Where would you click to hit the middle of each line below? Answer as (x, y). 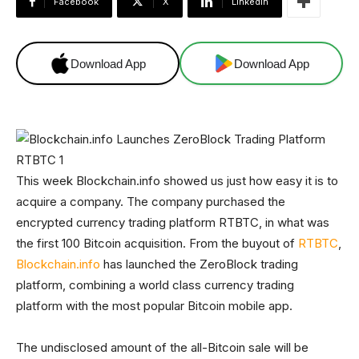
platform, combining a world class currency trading (155, 285)
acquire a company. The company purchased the (151, 202)
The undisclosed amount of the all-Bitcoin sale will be (162, 347)
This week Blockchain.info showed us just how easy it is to (177, 181)
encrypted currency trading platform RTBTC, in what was (173, 222)
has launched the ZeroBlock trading (199, 264)
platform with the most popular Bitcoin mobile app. (154, 306)
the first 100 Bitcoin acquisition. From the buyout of (157, 243)
